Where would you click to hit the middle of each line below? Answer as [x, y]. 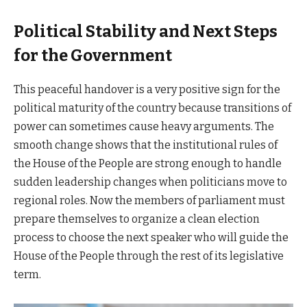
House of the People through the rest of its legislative [149, 256]
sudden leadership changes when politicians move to [150, 182]
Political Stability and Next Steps [146, 31]
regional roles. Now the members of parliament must [149, 200]
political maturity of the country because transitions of [152, 108]
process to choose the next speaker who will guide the [151, 237]
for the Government [93, 55]
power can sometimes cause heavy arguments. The [144, 126]
